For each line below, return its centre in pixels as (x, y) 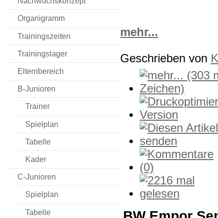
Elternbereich (41, 72)
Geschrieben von (165, 58)
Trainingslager (42, 54)
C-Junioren (37, 177)
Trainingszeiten (44, 36)
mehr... (139, 32)
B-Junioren (36, 89)
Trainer (37, 107)
